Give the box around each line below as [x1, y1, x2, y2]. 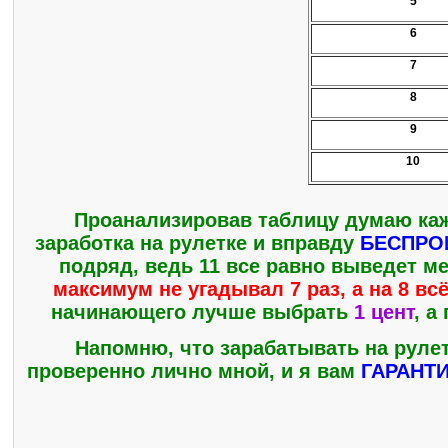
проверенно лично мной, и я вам [27, 359, 361, 382]
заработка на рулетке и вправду [34, 232, 360, 255]
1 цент [353, 301, 414, 324]
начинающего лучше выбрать [50, 301, 354, 324]
